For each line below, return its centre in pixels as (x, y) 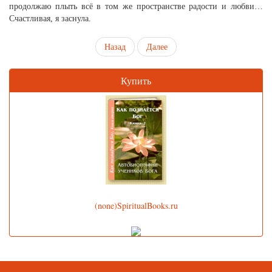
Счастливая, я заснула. (50, 19)
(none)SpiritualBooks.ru (136, 206)
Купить (136, 80)
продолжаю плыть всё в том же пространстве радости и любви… (136, 6)
